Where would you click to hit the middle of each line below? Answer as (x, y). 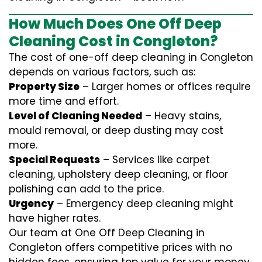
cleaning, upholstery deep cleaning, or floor (118, 174)
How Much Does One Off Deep (115, 24)
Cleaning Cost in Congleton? (113, 41)
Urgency (31, 204)
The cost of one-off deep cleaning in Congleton (131, 57)
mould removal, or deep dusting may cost (116, 130)
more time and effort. (64, 101)
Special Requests (54, 160)
